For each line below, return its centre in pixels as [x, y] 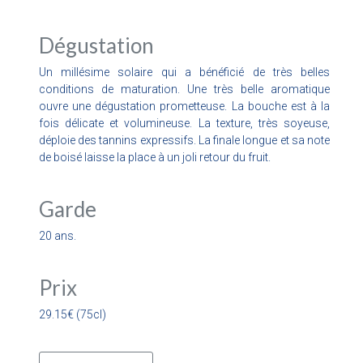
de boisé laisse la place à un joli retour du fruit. [154, 157]
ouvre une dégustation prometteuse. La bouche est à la [184, 106]
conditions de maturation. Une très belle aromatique [184, 89]
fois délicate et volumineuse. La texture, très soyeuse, [184, 123]
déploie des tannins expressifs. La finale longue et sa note [184, 140]
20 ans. [57, 235]
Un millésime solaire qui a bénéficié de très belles [184, 72]
